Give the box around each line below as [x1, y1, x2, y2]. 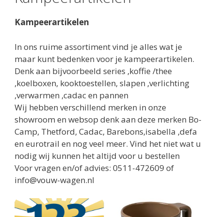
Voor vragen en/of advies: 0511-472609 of [15, 162, 174, 173]
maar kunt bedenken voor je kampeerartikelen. [15, 53, 194, 64]
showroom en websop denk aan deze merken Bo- [15, 113, 201, 125]
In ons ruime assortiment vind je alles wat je [15, 41, 182, 52]
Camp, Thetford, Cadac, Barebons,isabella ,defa [15, 125, 197, 137]
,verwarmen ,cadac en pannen [15, 89, 128, 101]
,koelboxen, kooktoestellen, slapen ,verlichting [15, 77, 189, 89]
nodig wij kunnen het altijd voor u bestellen [15, 150, 180, 161]
